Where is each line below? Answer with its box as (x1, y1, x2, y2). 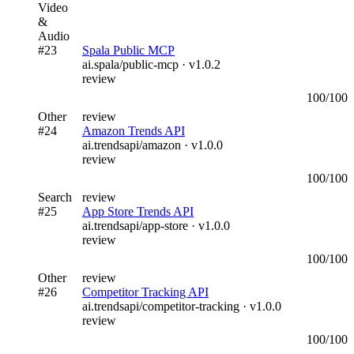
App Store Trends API (82, 204, 194, 218)
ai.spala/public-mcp (82, 57, 179, 71)
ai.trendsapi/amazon (82, 137, 181, 152)
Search (38, 190, 72, 204)
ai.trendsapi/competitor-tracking (82, 299, 239, 313)
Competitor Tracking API (82, 284, 209, 299)
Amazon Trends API (82, 123, 185, 137)
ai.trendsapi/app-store (82, 218, 188, 232)
